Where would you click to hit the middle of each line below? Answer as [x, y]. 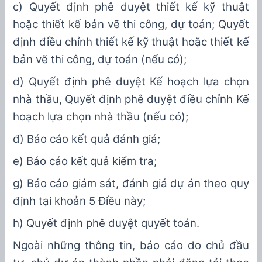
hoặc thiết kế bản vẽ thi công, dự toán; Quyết [131, 25]
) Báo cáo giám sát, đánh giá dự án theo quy [134, 184]
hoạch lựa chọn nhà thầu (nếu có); [101, 117]
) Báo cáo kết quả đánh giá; [90, 139]
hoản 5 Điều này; [103, 201]
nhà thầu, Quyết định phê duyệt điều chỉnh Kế [131, 99]
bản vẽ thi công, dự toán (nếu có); [100, 60]
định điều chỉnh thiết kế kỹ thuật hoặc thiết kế [131, 42]
